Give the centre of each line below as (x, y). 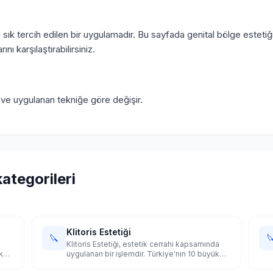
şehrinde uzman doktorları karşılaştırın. (134, 264)
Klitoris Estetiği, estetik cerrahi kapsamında (143, 244)
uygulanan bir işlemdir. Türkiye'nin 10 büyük (143, 254)
